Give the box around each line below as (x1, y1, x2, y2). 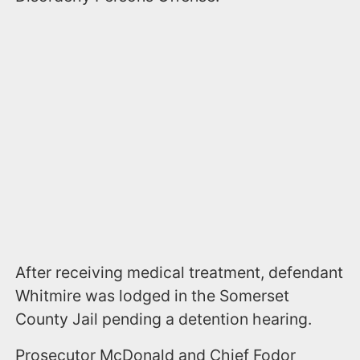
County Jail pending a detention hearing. (15, 309, 325, 329)
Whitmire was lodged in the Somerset (15, 286, 290, 306)
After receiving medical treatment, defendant (15, 263, 344, 283)
